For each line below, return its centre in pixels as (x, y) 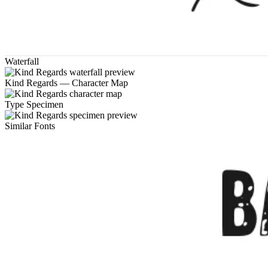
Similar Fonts (30, 126)
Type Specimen (34, 105)
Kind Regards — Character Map (66, 83)
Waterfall (22, 62)
